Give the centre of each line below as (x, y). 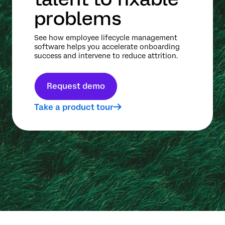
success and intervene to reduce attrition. (106, 56)
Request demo (76, 86)
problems (78, 19)
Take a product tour (74, 107)
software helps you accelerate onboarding (107, 47)
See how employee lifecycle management (106, 38)
